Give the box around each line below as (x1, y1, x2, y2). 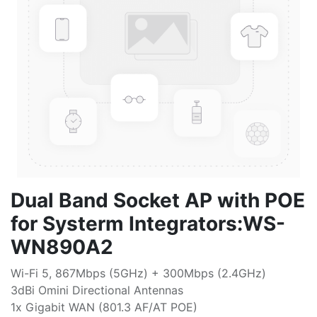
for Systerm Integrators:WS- (11, 212, 285, 236)
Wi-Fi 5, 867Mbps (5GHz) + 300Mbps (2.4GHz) (11, 266, 266, 280)
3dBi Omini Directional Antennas (11, 283, 183, 297)
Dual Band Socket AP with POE (11, 188, 305, 212)
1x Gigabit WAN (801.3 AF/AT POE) (11, 300, 197, 314)
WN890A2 (11, 235, 113, 259)
